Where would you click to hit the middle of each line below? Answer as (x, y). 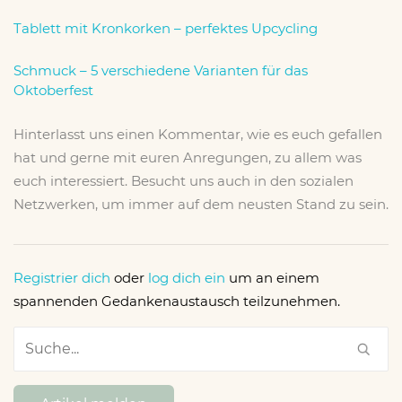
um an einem (272, 277)
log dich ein (187, 277)
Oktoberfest (53, 90)
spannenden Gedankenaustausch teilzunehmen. (177, 301)
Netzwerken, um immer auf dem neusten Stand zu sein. (201, 204)
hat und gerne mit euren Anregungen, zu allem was (188, 157)
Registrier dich (62, 277)
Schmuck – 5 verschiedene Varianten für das (161, 70)
